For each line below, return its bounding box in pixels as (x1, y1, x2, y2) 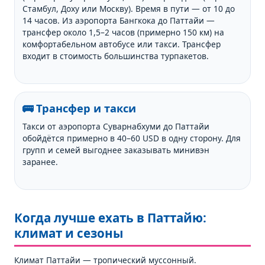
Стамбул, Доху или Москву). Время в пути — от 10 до (22, 3, 235, 15)
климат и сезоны (14, 224, 123, 241)
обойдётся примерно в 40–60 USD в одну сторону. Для (22, 132, 241, 144)
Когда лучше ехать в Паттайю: (14, 209, 206, 226)
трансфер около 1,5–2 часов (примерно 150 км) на (22, 27, 225, 38)
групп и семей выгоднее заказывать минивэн (22, 144, 210, 156)
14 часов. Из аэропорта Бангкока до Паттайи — (22, 15, 215, 27)
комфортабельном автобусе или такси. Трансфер (22, 38, 221, 50)
